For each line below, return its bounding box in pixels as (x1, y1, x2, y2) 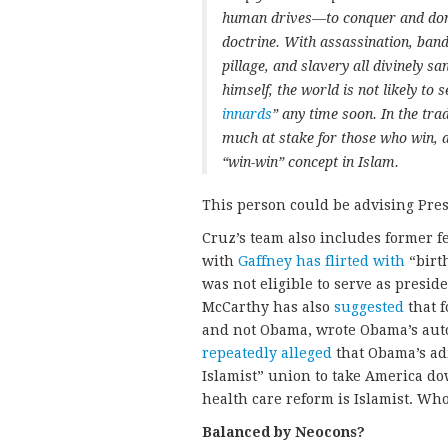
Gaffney (238, 252, 292, 269)
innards (222, 105, 272, 122)
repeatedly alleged (202, 344, 332, 361)
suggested (334, 298, 404, 315)
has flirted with (296, 252, 405, 269)
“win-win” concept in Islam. (222, 153, 399, 170)
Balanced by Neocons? (202, 423, 365, 440)
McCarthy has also (202, 298, 334, 315)
